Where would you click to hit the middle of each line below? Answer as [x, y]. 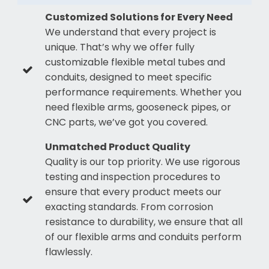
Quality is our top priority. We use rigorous [142, 162]
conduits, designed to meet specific [128, 77]
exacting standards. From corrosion [129, 207]
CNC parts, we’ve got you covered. [126, 122]
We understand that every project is [130, 32]
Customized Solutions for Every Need [139, 17]
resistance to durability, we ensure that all [144, 222]
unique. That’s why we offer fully [119, 47]
